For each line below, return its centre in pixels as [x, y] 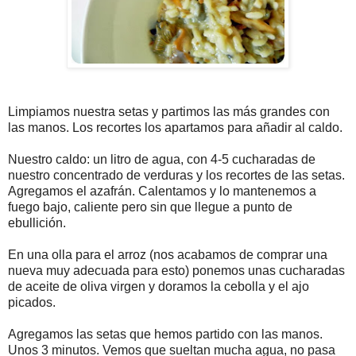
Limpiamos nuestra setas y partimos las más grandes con [169, 111]
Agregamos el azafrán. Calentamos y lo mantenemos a [162, 191]
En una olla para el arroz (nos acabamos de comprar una [168, 254]
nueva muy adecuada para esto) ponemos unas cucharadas [176, 270]
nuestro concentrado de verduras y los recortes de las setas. [176, 175]
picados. [32, 302]
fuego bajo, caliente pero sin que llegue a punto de [150, 207]
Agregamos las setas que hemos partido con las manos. [165, 334]
